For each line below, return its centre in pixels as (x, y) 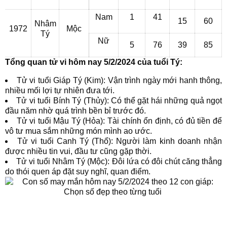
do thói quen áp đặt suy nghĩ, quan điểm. (78, 172)
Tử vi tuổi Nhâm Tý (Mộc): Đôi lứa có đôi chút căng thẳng (119, 161)
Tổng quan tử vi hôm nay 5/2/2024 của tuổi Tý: (94, 62)
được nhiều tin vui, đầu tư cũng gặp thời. (78, 151)
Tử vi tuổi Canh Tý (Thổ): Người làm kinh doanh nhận (120, 141)
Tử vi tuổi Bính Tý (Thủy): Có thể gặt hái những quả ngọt (119, 101)
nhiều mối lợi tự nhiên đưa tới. (60, 90)
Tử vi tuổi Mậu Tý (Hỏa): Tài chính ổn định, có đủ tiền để (119, 121)
